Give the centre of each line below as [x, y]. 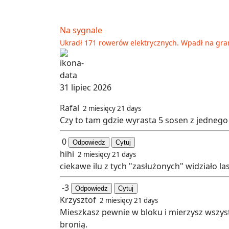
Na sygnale [81, 30]
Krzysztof [79, 200]
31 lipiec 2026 [86, 88]
